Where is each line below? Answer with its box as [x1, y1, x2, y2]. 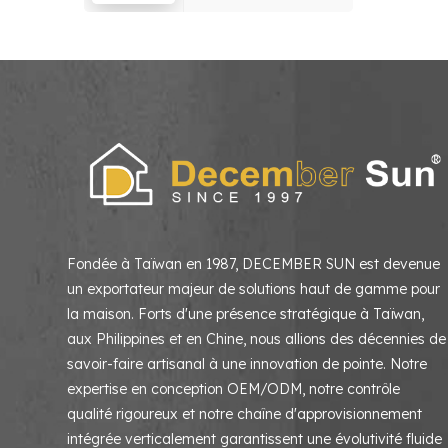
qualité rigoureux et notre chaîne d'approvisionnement [67, 404, 423, 423]
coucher [194, 16, 256, 37]
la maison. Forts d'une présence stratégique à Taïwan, [67, 304, 425, 323]
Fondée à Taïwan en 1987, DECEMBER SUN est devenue [67, 254, 441, 273]
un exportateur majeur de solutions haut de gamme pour [67, 279, 441, 298]
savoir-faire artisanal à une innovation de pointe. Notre [67, 354, 428, 373]
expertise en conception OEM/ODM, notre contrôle [67, 379, 401, 398]
